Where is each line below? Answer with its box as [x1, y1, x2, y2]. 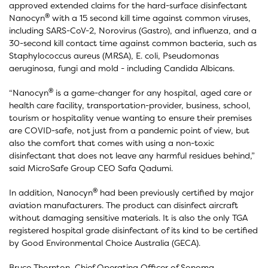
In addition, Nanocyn [9, 187, 93, 198]
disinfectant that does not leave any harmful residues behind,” [9, 150, 255, 161]
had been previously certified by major [98, 187, 254, 198]
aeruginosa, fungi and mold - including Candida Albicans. [9, 62, 234, 74]
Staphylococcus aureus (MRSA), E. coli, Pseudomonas [9, 50, 219, 61]
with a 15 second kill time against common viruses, [50, 12, 251, 23]
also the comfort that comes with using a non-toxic [9, 137, 214, 148]
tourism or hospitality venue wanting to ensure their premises [9, 112, 252, 123]
